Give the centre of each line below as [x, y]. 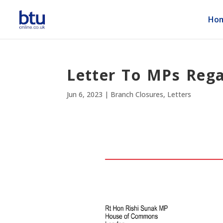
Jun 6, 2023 [85, 94]
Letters [179, 94]
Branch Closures [137, 94]
